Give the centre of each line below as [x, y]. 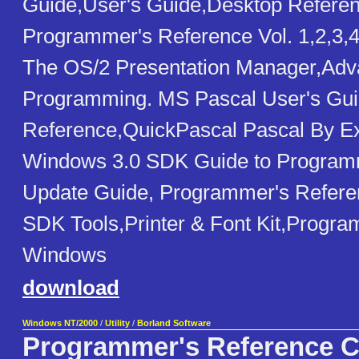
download [71, 288]
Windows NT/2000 [60, 323]
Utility [117, 323]
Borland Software [174, 323]
